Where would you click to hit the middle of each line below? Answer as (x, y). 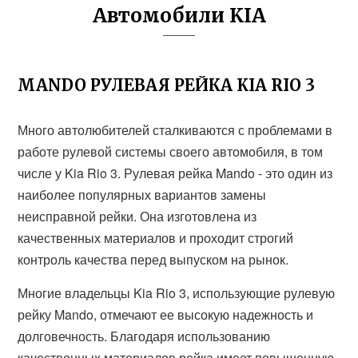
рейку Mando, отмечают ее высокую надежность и (166, 314)
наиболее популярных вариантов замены (142, 195)
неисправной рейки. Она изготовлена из (137, 216)
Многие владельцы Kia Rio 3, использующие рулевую (177, 293)
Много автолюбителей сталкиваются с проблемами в (175, 130)
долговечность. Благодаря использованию (144, 336)
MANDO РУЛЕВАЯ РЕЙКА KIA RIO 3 (167, 85)
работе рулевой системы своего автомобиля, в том (171, 151)
